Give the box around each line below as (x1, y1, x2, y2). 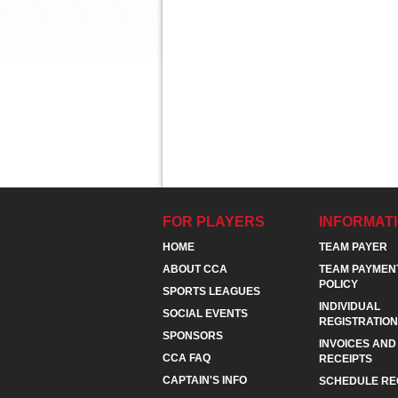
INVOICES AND (319, 338, 396, 351)
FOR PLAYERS (163, 214, 265, 230)
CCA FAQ (163, 352, 211, 365)
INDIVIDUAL (319, 300, 380, 314)
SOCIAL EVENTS (163, 307, 248, 321)
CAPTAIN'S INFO (163, 374, 247, 387)
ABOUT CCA (163, 263, 227, 276)
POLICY (319, 278, 358, 291)
